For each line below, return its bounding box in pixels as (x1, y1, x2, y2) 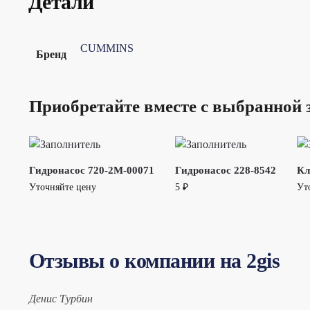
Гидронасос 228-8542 (174, 165, 276, 176)
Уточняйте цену (28, 182, 96, 193)
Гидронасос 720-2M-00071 (28, 165, 154, 176)
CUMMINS (80, 42, 134, 55)
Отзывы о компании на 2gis (28, 249, 280, 273)
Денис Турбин (28, 293, 93, 305)
